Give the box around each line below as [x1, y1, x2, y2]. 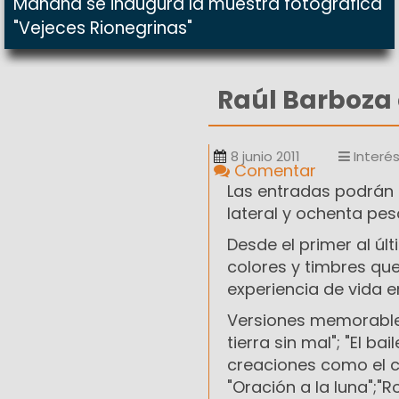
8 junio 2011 [231, 147, 300, 167]
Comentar [230, 159, 316, 183]
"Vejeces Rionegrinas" [13, 16, 192, 41]
